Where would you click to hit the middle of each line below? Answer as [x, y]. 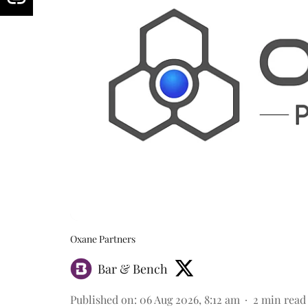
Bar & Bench [133, 268]
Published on [102, 299]
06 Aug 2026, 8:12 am [190, 299]
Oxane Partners [103, 239]
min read [284, 299]
